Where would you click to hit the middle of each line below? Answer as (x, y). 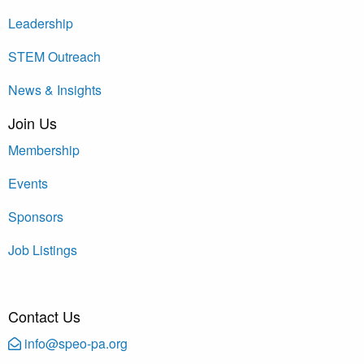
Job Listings (43, 249)
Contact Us (44, 316)
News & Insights (55, 89)
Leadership (41, 23)
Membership (44, 149)
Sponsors (36, 216)
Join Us (32, 122)
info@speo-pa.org (74, 343)
